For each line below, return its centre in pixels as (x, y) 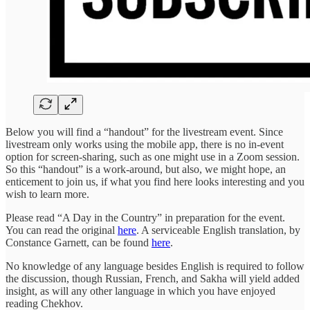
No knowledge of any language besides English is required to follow (155, 266)
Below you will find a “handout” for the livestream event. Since (144, 132)
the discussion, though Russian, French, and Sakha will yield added (153, 279)
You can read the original (62, 230)
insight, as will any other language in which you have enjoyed (140, 291)
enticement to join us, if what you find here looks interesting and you (155, 182)
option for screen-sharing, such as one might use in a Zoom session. (153, 157)
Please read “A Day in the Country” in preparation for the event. (145, 218)
